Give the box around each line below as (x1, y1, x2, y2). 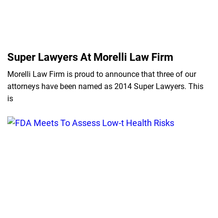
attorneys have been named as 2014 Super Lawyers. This (7, 82, 203, 91)
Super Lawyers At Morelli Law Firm (7, 51, 173, 63)
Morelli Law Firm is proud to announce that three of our (7, 70, 196, 79)
